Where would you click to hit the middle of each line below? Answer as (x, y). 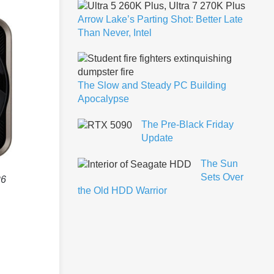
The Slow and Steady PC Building (152, 85)
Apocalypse (103, 98)
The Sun (219, 163)
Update (157, 138)
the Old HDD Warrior (122, 190)
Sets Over (222, 177)
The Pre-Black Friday (187, 124)
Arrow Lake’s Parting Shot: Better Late (160, 19)
